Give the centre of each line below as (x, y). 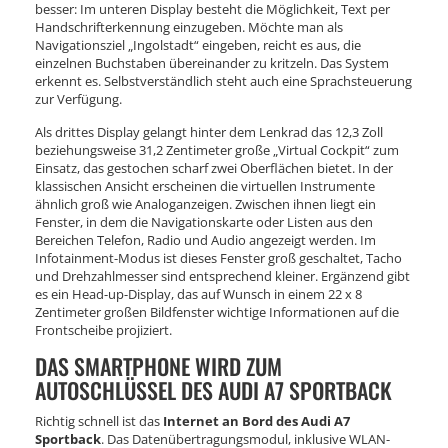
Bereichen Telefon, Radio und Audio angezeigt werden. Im (205, 239)
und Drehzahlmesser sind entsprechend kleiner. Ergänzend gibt (222, 275)
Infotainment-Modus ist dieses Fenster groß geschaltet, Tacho (218, 257)
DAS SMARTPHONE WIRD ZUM (158, 365)
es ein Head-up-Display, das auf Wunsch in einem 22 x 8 (198, 293)
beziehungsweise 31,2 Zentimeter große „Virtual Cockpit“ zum (217, 149)
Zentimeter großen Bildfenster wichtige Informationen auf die (217, 311)
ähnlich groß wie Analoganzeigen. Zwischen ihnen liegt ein (205, 203)
